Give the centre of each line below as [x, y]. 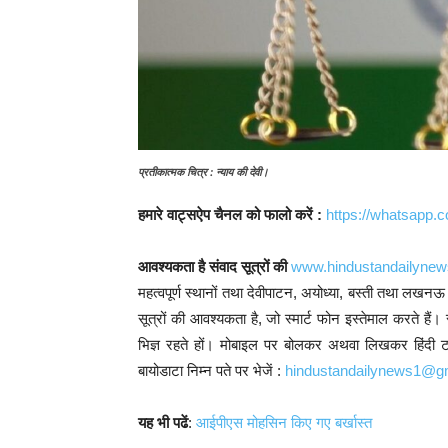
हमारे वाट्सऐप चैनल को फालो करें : [232, 215]
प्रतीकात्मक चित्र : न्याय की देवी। [203, 172]
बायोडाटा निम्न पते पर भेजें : [211, 371]
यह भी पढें [163, 423]
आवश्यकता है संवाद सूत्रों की [212, 267]
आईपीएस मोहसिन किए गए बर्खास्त [284, 423]
